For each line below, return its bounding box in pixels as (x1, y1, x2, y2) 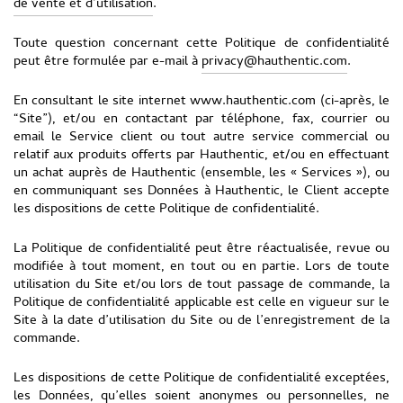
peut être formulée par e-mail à (13, 51, 201, 73)
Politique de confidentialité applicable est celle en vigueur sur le (13, 292, 390, 314)
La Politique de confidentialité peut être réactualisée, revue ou (13, 238, 390, 260)
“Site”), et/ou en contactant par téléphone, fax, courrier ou (13, 109, 390, 130)
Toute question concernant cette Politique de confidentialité (13, 33, 390, 55)
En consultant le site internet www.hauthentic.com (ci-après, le (13, 91, 390, 112)
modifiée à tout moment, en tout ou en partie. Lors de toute (13, 256, 390, 278)
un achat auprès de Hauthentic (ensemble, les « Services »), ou (13, 163, 390, 184)
